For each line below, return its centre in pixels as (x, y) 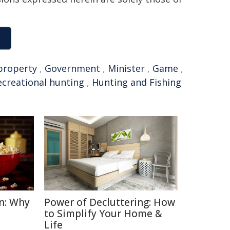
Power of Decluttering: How (110, 202)
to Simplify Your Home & (103, 213)
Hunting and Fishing (137, 82)
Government (72, 68)
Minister (126, 68)
